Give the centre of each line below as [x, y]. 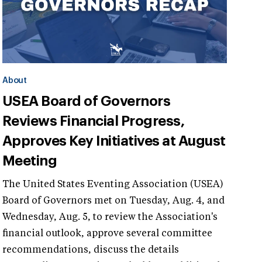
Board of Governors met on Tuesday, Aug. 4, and [113, 201]
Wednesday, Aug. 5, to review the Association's [110, 217]
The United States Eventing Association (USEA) [113, 185]
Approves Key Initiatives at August [114, 141]
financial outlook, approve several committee [107, 234]
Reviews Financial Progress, [94, 121]
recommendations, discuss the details [91, 250]
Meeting [30, 161]
